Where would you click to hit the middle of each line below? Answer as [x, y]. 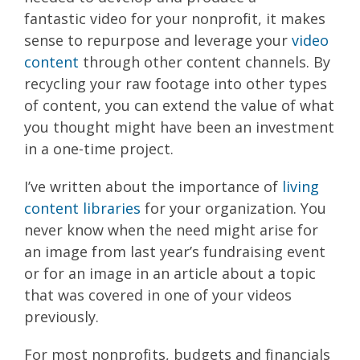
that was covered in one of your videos [158, 295]
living [301, 186]
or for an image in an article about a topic [170, 273]
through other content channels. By [205, 61]
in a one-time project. [99, 148]
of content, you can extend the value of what [179, 105]
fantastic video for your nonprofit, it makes [175, 18]
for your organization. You [233, 208]
